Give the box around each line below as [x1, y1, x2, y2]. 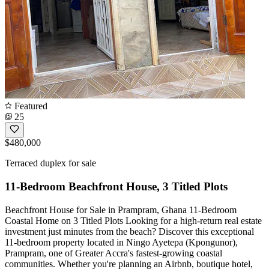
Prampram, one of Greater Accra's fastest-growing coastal [5, 247, 222, 258]
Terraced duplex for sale [5, 158, 96, 169]
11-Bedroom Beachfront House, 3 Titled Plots [5, 180, 228, 193]
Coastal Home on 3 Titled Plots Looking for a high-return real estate [5, 215, 262, 226]
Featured [12, 101, 47, 112]
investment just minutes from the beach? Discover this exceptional [5, 226, 254, 237]
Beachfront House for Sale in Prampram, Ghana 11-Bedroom [5, 204, 237, 215]
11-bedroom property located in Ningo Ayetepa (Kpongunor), [5, 237, 238, 247]
